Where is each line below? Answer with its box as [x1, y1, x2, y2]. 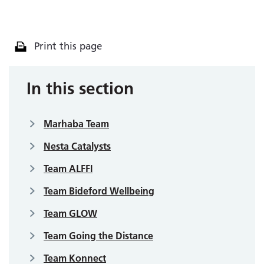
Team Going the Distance [44, 229, 153, 242]
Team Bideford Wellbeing [44, 184, 154, 197]
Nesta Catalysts [44, 140, 111, 152]
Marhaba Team [44, 117, 109, 130]
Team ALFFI [44, 162, 93, 174]
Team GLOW [44, 207, 97, 219]
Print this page [34, 40, 102, 52]
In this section [27, 78, 134, 98]
